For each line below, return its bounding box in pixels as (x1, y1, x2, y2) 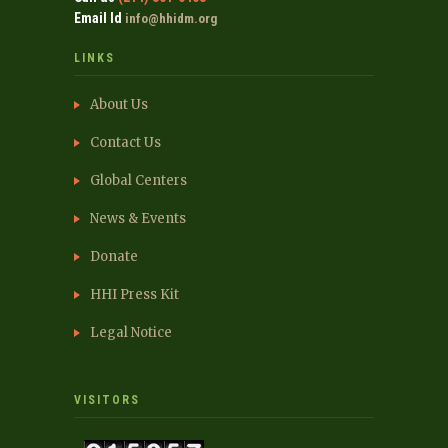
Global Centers (90, 172, 187, 189)
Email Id (74, 10, 122, 26)
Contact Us (90, 134, 161, 151)
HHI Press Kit (90, 286, 179, 303)
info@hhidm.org (125, 11, 217, 26)
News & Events (90, 210, 186, 227)
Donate (90, 248, 138, 265)
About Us (90, 96, 148, 113)
